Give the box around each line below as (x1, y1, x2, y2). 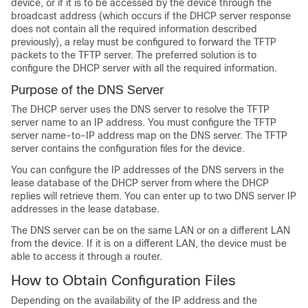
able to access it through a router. (11, 251, 162, 263)
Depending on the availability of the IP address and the (11, 295, 257, 307)
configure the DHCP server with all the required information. (11, 63, 277, 74)
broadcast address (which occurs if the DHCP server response (11, 10, 291, 22)
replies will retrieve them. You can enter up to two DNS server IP (11, 190, 296, 202)
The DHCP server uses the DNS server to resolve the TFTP (11, 104, 269, 115)
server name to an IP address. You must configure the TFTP (11, 117, 276, 129)
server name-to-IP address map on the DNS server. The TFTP (11, 130, 287, 142)
